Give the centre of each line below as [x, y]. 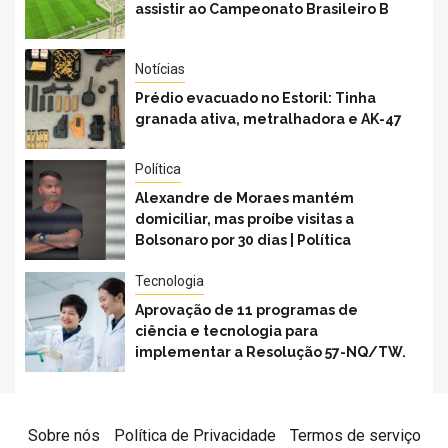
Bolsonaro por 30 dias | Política [243, 240]
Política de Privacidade [194, 435]
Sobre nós [63, 435]
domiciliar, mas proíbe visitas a [244, 219]
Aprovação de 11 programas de [246, 310]
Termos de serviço [355, 435]
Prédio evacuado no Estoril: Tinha [255, 97]
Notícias [160, 68]
